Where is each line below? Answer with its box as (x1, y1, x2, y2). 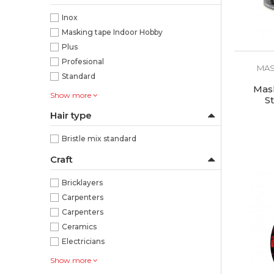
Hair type (50, 109, 92, 121)
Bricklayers (62, 178, 103, 187)
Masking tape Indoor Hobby (62, 28, 163, 37)
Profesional (62, 57, 104, 66)
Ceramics (62, 222, 97, 231)
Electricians (62, 237, 105, 246)
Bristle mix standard (62, 134, 136, 143)
